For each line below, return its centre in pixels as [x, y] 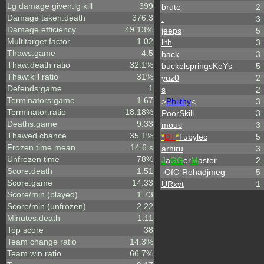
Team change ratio [42, 242]
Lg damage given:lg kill [50, 6]
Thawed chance [37, 136]
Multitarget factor [39, 41]
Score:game [30, 183]
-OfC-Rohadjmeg [193, 172]
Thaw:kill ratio [33, 77]
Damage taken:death [46, 18]
